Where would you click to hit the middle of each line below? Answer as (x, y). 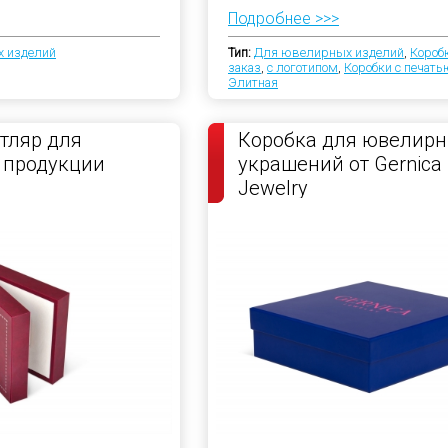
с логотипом (302, 67)
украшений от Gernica (340, 164)
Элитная (253, 82)
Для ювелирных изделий (329, 52)
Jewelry (273, 188)
